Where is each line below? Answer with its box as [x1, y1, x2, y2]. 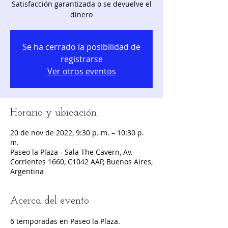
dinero [70, 10, 93, 20]
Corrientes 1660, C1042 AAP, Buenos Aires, [10, 157, 153, 167]
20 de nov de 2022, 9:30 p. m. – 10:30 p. [10, 128, 144, 138]
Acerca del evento [10, 196, 89, 207]
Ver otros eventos [47, 66, 116, 77]
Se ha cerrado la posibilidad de [22, 41, 140, 53]
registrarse [60, 53, 103, 65]
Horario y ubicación [10, 108, 97, 119]
